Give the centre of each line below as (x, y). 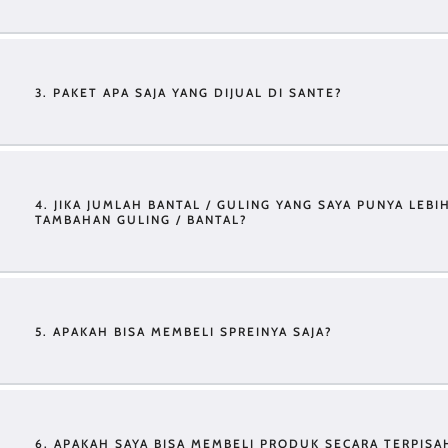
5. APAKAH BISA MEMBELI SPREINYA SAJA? (184, 331)
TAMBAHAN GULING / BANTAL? (141, 219)
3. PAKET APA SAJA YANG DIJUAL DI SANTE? (189, 92)
